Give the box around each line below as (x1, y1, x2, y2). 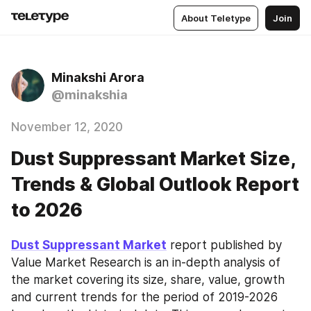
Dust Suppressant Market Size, (11, 147, 295, 170)
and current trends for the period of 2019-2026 (11, 290, 278, 304)
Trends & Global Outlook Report (11, 173, 299, 196)
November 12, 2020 (11, 120, 123, 134)
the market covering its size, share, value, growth (11, 273, 285, 287)
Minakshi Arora (51, 70, 144, 85)
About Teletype (181, 12, 251, 24)
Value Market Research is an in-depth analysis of (11, 255, 280, 269)
